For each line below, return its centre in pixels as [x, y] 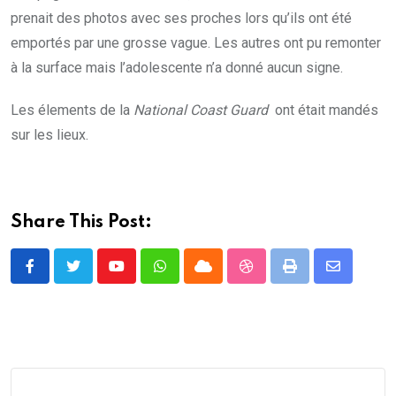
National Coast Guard [201, 110]
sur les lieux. [49, 134]
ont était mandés [323, 110]
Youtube [140, 276]
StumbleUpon [287, 276]
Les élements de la [72, 110]
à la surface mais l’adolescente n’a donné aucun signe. [177, 67]
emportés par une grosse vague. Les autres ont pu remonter [196, 42]
